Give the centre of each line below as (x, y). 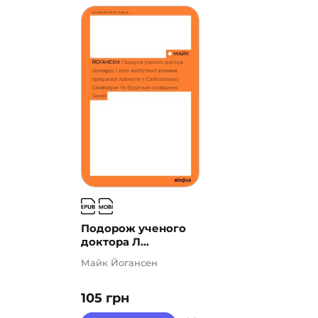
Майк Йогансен (119, 263)
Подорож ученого (133, 229)
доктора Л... (115, 242)
